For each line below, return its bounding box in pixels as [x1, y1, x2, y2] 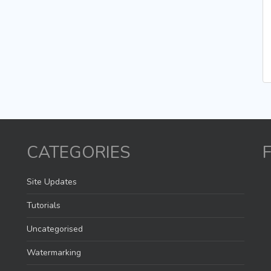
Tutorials [27, 200, 60, 211]
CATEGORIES [27, 141, 130, 164]
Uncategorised [27, 223, 83, 235]
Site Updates [27, 176, 77, 188]
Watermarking [27, 247, 81, 258]
